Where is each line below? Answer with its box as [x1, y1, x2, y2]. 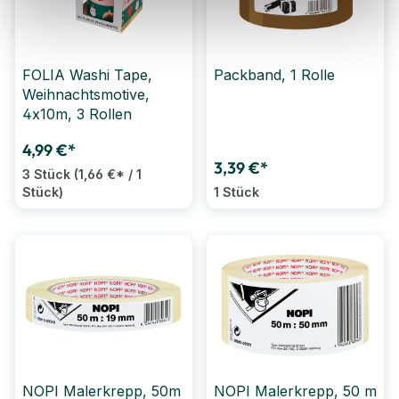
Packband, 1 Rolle [214, 66, 335, 85]
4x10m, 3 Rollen [22, 105, 132, 124]
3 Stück [22, 167, 74, 183]
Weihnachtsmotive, [22, 85, 150, 104]
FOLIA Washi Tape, [22, 66, 152, 85]
